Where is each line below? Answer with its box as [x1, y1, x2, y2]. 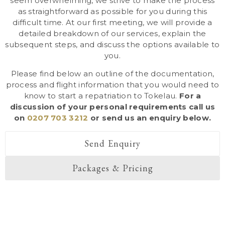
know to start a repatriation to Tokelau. [24, 91, 179, 101]
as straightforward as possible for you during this [18, 6, 207, 16]
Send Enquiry [84, 137, 141, 149]
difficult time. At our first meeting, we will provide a [13, 17, 212, 27]
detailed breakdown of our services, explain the [19, 28, 206, 38]
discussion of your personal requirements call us [10, 102, 215, 112]
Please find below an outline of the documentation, [11, 69, 214, 79]
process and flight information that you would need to [6, 80, 219, 90]
